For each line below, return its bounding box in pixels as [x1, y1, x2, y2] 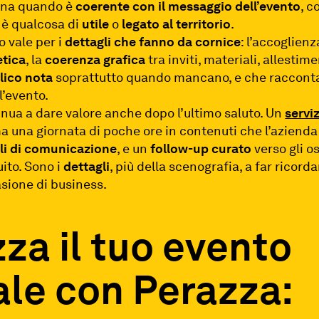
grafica [103, 51, 146, 67]
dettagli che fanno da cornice [65, 33, 241, 49]
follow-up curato [150, 140, 252, 156]
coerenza [45, 51, 101, 67]
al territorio [162, 16, 231, 31]
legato [122, 16, 160, 31]
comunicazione [24, 140, 117, 156]
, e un [117, 140, 151, 156]
